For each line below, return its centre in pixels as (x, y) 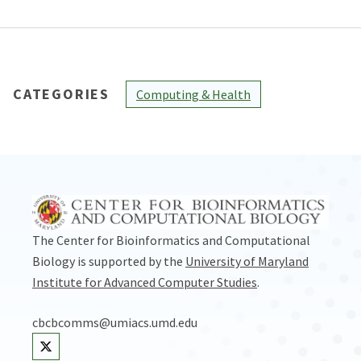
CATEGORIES (61, 93)
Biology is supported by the (109, 261)
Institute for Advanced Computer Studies (145, 282)
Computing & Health (193, 94)
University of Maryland (247, 261)
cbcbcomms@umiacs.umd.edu (115, 322)
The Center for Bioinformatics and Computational (171, 240)
